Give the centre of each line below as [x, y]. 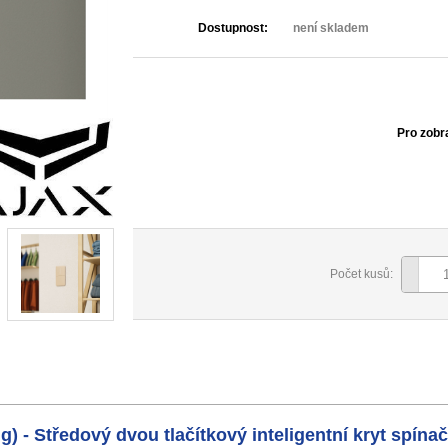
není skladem [330, 28]
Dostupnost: [232, 28]
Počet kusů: [361, 273]
